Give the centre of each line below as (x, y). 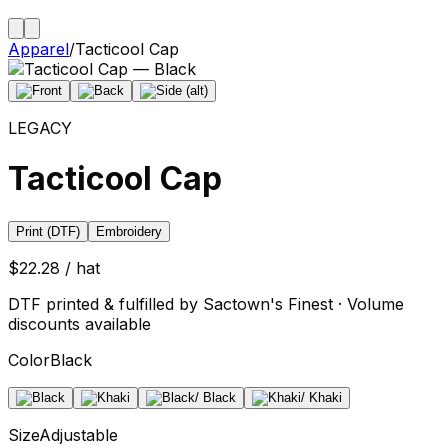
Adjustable (78, 434)
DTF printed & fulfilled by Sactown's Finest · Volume (206, 303)
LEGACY (40, 128)
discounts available (79, 323)
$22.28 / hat (54, 267)
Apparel (38, 49)
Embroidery (129, 231)
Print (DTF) (48, 231)
